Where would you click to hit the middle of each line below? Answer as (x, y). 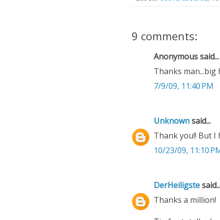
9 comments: (165, 36)
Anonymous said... (186, 57)
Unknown (172, 121)
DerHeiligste (177, 185)
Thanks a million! (185, 200)
